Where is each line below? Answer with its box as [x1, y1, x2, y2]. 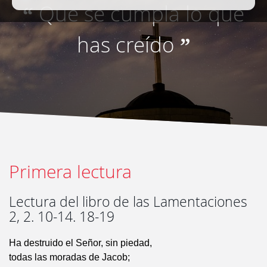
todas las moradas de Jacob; [9, 252, 130, 263]
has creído [76, 30, 175, 59]
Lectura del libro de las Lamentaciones [9, 193, 247, 212]
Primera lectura [9, 160, 132, 184]
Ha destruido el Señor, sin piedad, [9, 238, 152, 249]
